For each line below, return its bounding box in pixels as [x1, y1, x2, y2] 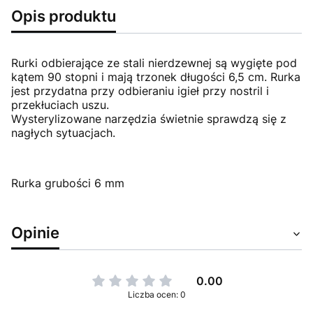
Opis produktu [11, 6, 116, 26]
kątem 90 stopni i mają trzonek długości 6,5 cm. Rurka [11, 70, 300, 85]
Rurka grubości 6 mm [11, 176, 124, 191]
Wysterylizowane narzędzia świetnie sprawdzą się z [11, 112, 286, 126]
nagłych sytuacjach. [11, 126, 115, 140]
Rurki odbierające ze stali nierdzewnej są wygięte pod [11, 56, 297, 71]
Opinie [11, 223, 59, 242]
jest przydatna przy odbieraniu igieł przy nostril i [11, 84, 269, 99]
